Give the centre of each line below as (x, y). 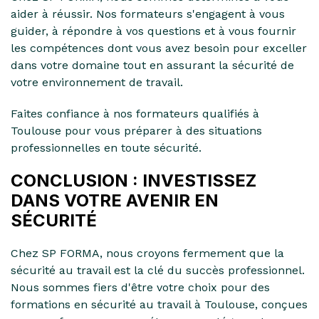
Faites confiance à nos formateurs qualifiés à (135, 113)
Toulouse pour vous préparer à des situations (136, 130)
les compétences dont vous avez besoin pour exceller (159, 48)
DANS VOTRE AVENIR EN (115, 200)
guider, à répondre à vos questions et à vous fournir (153, 31)
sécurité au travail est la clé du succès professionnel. (158, 270)
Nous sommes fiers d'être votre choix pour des (140, 287)
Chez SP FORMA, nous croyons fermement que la (147, 253)
